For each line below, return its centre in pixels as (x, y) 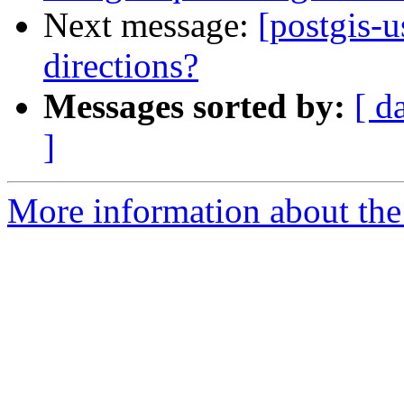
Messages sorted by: (194, 106)
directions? (121, 66)
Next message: (151, 25)
